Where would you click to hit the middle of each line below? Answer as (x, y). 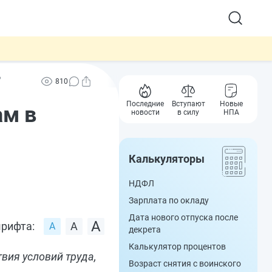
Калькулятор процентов (177, 246)
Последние (145, 104)
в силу (188, 112)
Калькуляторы (167, 159)
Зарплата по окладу (169, 200)
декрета (145, 229)
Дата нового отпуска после (183, 217)
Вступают (188, 104)
